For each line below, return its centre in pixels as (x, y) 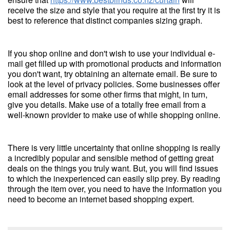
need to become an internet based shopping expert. (101, 199)
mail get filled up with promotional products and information (114, 63)
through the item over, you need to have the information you (115, 189)
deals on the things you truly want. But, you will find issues (113, 168)
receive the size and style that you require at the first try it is (114, 10)
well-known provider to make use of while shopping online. (114, 115)
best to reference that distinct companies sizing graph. (105, 20)
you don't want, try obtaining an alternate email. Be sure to (112, 74)
